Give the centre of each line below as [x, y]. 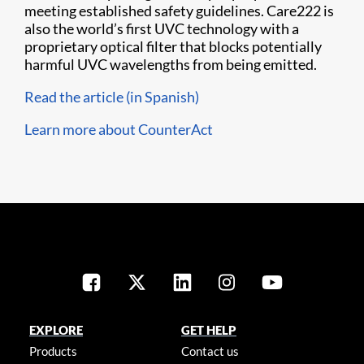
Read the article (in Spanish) [112, 97]
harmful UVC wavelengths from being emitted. [171, 64]
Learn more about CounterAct [119, 129]
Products [53, 351]
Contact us [210, 351]
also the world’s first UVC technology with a [162, 28]
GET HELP [209, 330]
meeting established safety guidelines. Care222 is [179, 11]
